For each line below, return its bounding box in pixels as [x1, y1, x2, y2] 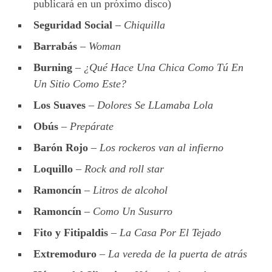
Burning [33, 61, 72, 73]
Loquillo [33, 162, 73, 175]
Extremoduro [33, 247, 97, 260]
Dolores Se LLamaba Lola [97, 98, 213, 111]
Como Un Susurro [93, 205, 172, 217]
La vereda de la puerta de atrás [108, 247, 247, 260]
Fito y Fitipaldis [33, 226, 108, 239]
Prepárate [70, 120, 114, 132]
